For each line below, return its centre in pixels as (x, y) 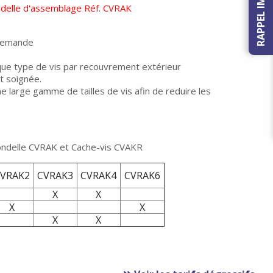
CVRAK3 (55, 175)
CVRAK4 (99, 175)
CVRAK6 (142, 175)
